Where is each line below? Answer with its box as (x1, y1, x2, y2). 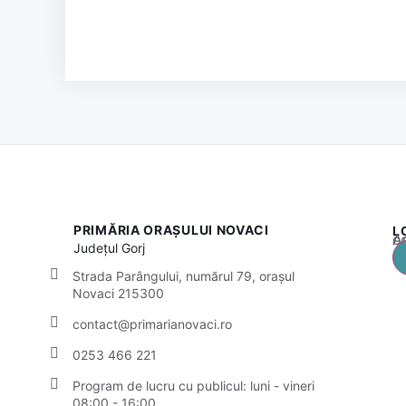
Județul (73, 240, 122, 256)
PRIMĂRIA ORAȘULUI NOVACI (73, 222, 269, 238)
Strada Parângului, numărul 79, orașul (72, 267, 295, 284)
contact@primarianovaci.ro (72, 315, 232, 332)
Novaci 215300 (72, 285, 164, 301)
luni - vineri (250, 377, 314, 393)
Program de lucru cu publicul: (72, 377, 250, 393)
